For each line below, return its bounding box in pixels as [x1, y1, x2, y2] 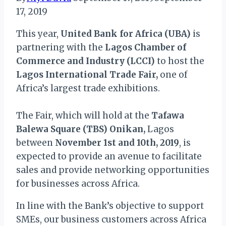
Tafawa [151, 110, 184, 122]
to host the [157, 55, 204, 67]
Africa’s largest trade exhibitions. [16, 83, 160, 94]
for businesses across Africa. [16, 178, 140, 190]
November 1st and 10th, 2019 [55, 137, 179, 149]
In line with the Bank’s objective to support [16, 200, 204, 212]
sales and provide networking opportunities [16, 164, 209, 176]
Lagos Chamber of [105, 42, 186, 53]
